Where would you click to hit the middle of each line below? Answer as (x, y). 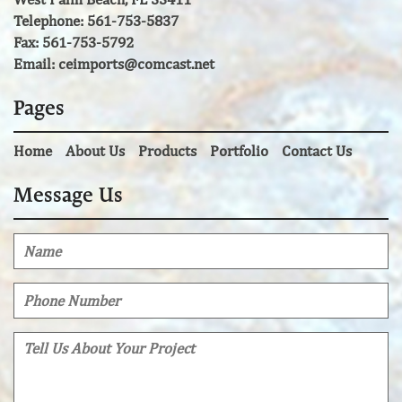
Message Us (68, 196)
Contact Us (317, 150)
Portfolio (239, 150)
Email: (36, 63)
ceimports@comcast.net (136, 63)
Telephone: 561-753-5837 (96, 20)
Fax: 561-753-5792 (74, 42)
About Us (95, 150)
